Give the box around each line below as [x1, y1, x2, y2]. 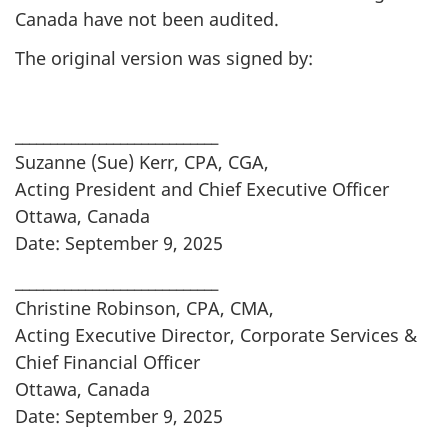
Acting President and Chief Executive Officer [15, 176, 389, 201]
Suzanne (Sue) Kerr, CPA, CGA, [15, 149, 269, 174]
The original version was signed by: [15, 45, 313, 70]
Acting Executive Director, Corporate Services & [15, 323, 417, 348]
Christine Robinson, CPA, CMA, [15, 296, 274, 321]
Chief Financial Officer [15, 350, 200, 375]
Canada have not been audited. [15, 7, 279, 32]
